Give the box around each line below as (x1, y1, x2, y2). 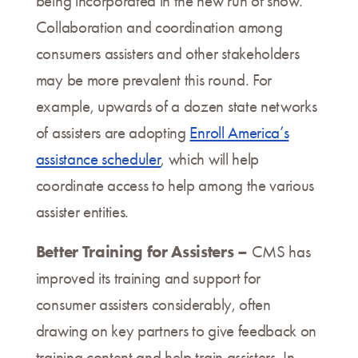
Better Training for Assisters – (35, 241, 252, 262)
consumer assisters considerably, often (35, 295, 271, 315)
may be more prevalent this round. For (35, 70, 272, 90)
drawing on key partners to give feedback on (35, 321, 317, 341)
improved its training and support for (35, 268, 261, 288)
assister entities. (35, 202, 129, 222)
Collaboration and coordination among (35, 18, 283, 38)
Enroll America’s (189, 123, 289, 143)
